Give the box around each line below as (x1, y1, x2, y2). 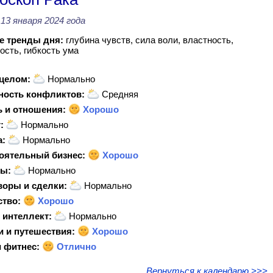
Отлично (54, 241, 96, 252)
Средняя (99, 89, 138, 99)
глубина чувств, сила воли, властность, (63, 35, 233, 45)
